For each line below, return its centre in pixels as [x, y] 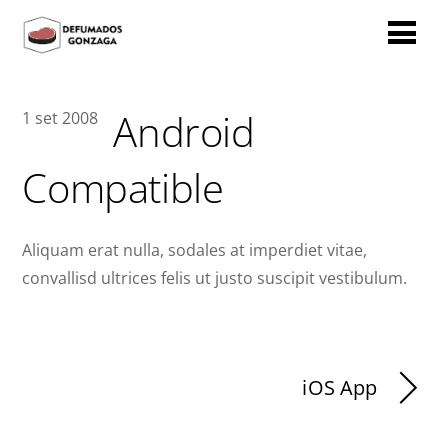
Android [184, 132]
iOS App [340, 388]
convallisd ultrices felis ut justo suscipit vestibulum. [215, 278]
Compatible [123, 188]
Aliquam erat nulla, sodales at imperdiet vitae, [195, 250]
